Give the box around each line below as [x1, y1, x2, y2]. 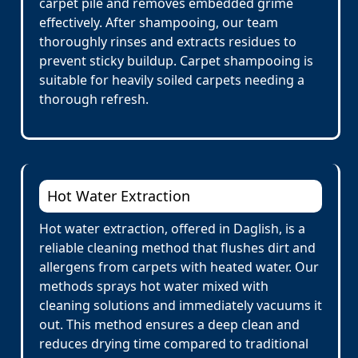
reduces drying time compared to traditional [39, 335, 308, 352]
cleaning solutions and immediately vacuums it [39, 296, 322, 314]
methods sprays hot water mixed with [39, 277, 268, 295]
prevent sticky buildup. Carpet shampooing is [39, 52, 313, 70]
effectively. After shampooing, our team [39, 14, 278, 31]
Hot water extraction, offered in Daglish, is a [39, 220, 305, 237]
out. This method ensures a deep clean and [39, 316, 300, 333]
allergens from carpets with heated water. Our [39, 258, 319, 276]
